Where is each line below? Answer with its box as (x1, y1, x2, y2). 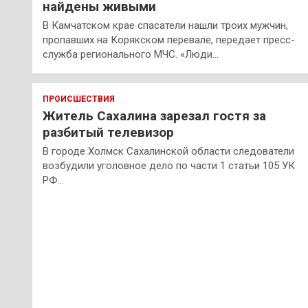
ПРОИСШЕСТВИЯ (43, 94, 115, 104)
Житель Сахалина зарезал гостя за (43, 108, 266, 124)
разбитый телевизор (43, 124, 174, 140)
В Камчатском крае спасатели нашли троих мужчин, (43, 19, 288, 32)
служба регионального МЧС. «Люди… (43, 48, 219, 60)
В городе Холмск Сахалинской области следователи (43, 145, 294, 157)
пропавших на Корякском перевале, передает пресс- (43, 34, 295, 46)
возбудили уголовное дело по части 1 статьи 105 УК (43, 159, 295, 172)
